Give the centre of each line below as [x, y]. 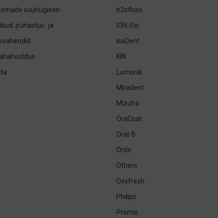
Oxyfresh [130, 181]
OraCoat [129, 119]
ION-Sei [128, 25]
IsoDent [128, 41]
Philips [126, 197]
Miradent [130, 88]
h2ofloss [129, 10]
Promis [127, 212]
